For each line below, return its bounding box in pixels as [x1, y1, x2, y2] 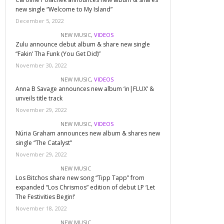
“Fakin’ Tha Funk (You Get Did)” [15, 49, 101, 58]
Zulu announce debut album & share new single [15, 40, 150, 48]
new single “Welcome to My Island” [15, 5, 113, 13]
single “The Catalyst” [15, 138, 72, 147]
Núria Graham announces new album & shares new [15, 129, 160, 137]
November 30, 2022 [15, 61, 67, 69]
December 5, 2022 [15, 17, 64, 24]
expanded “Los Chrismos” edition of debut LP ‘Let [15, 183, 155, 191]
